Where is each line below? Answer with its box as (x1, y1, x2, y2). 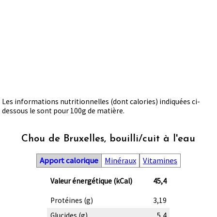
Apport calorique (39, 155, 98, 166)
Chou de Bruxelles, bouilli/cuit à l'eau (21, 134, 196, 144)
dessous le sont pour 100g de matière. (2, 106, 125, 116)
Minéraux (104, 155, 136, 166)
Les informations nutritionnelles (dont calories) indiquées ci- (2, 97, 201, 107)
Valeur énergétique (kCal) (50, 176, 132, 186)
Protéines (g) (50, 196, 93, 205)
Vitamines (142, 155, 177, 166)
